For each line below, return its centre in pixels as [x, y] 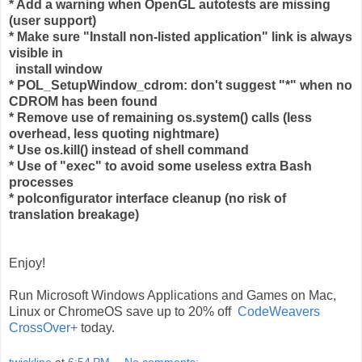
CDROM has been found [83, 101]
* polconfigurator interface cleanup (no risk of [147, 198]
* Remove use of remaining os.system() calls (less [160, 117]
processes [41, 182]
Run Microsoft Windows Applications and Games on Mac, [173, 295]
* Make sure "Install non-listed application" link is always [181, 36]
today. [96, 327]
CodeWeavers [279, 311]
